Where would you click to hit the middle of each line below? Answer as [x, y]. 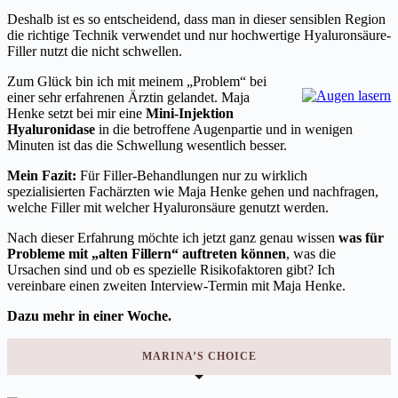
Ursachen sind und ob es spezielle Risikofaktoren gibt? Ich [171, 269]
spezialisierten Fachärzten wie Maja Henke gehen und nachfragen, [193, 191]
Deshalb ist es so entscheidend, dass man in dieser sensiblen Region [196, 19]
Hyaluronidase [51, 129]
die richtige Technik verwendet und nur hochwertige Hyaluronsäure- [199, 35]
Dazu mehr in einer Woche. [89, 315]
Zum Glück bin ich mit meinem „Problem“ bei [137, 81]
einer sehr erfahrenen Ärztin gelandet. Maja [128, 97]
